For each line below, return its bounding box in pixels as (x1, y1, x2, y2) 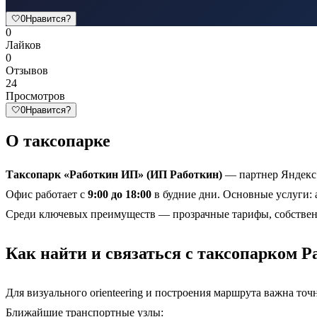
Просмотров (6, 89, 65, 102)
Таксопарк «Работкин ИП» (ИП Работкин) (6, 168, 222, 180)
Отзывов (6, 64, 48, 76)
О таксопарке (6, 131, 110, 150)
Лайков (6, 38, 41, 51)
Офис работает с (6, 188, 88, 200)
